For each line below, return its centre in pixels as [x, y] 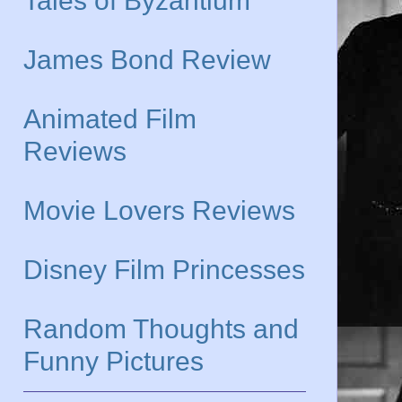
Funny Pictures [114, 361]
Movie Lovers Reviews [159, 210]
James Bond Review [147, 59]
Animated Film [110, 118]
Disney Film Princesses [164, 269]
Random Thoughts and [161, 328]
